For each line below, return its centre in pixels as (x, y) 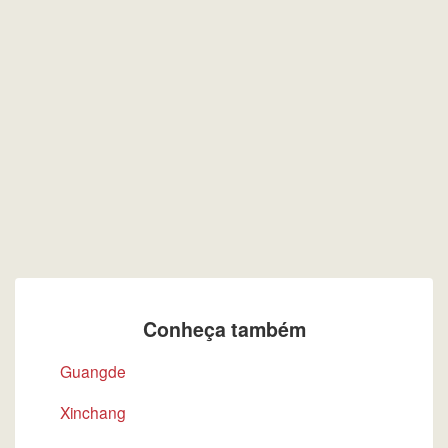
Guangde (93, 371)
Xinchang (93, 412)
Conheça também (224, 329)
